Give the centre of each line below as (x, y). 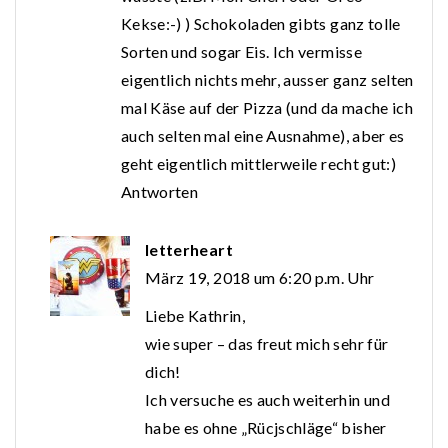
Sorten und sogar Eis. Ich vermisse (241, 52)
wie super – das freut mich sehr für (267, 344)
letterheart (189, 250)
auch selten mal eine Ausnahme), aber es (263, 136)
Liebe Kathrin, (195, 316)
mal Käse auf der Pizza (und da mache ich (267, 108)
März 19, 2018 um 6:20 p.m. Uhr (260, 278)
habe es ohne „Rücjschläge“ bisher (266, 428)
